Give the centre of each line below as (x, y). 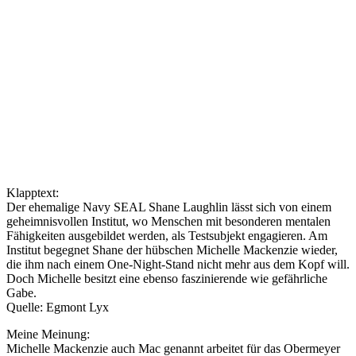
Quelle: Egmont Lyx (58, 307)
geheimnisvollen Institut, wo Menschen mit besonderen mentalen (168, 221)
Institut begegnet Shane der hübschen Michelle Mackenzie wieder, (172, 250)
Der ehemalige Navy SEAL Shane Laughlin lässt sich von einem (169, 207)
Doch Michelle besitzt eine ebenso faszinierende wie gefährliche (167, 278)
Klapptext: (34, 192)
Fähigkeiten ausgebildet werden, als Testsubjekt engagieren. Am (167, 235)
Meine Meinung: (48, 334)
